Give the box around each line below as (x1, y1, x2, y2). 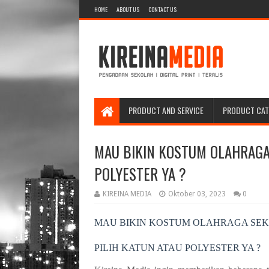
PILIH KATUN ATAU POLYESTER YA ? (94, 243, 261, 253)
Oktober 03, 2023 (168, 190, 226, 198)
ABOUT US (116, 5, 139, 14)
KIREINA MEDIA (103, 190, 151, 198)
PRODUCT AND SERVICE (128, 104, 204, 116)
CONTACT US (148, 5, 177, 14)
